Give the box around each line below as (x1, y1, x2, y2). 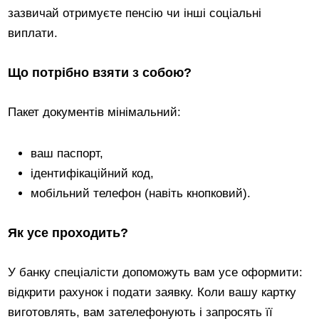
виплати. (8, 26, 58, 40)
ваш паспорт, (31, 146, 104, 160)
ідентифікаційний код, (31, 166, 155, 180)
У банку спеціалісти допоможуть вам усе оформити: (8, 265, 303, 279)
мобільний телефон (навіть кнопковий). (31, 186, 251, 200)
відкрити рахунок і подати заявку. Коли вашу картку (8, 285, 297, 299)
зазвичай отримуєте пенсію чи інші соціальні (8, 6, 262, 20)
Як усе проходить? (8, 225, 129, 240)
